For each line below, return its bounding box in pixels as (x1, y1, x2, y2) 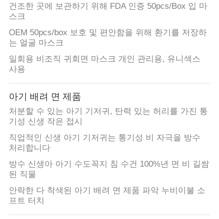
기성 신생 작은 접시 (8, 117, 83, 127)
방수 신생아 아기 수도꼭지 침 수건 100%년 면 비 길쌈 (8, 159, 209, 169)
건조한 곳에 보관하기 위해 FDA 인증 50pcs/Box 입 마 (8, 1, 207, 11)
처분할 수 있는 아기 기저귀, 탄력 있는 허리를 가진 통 (8, 107, 208, 116)
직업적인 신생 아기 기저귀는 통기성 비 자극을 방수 (8, 133, 200, 143)
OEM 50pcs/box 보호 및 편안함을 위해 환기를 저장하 (8, 28, 207, 38)
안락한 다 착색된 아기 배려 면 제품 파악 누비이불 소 (8, 185, 205, 195)
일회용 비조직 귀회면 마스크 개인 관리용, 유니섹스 (8, 54, 200, 64)
